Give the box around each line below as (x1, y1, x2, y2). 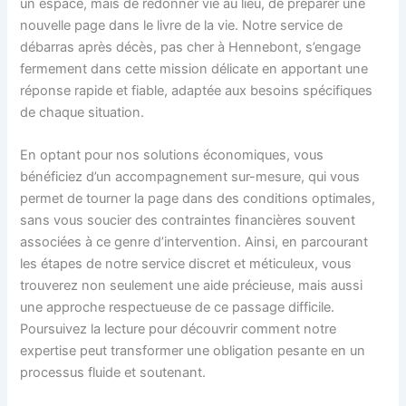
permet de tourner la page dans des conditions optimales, (20, 190, 376, 208)
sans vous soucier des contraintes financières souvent (20, 212, 356, 229)
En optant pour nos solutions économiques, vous (20, 147, 324, 164)
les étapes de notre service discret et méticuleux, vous (20, 256, 353, 273)
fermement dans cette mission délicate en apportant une (20, 60, 369, 77)
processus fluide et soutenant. (20, 364, 207, 382)
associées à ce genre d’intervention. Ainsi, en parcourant (20, 234, 369, 251)
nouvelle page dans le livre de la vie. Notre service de (20, 16, 343, 34)
